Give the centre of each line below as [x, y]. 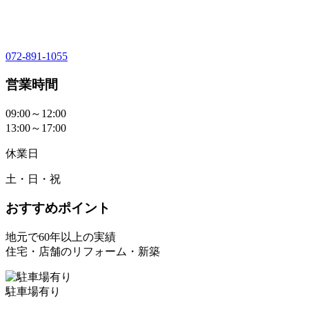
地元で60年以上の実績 [61, 237]
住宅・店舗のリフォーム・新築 [83, 252]
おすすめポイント [58, 208]
